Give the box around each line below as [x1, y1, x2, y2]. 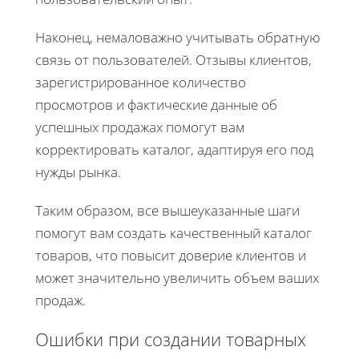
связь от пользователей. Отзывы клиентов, [35, 50, 312, 69]
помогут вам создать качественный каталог [35, 223, 312, 242]
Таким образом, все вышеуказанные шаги [35, 200, 300, 220]
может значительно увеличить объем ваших [35, 268, 319, 287]
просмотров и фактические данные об [35, 95, 277, 114]
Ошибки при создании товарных [35, 326, 306, 351]
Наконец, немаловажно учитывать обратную [35, 27, 321, 46]
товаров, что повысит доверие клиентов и [35, 245, 306, 264]
